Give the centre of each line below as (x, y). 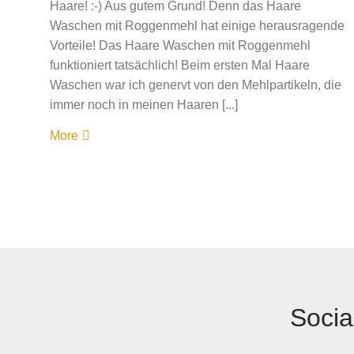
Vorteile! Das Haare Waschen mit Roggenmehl (180, 45)
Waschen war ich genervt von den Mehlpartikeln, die (195, 85)
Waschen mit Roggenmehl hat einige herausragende (197, 26)
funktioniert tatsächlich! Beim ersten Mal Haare (179, 65)
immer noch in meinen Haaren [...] (143, 105)
